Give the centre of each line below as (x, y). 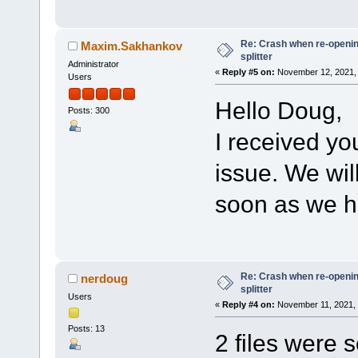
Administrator (93, 64)
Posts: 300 (88, 110)
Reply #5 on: (248, 72)
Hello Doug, (278, 110)
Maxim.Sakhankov (132, 46)
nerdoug (105, 278)
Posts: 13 (86, 329)
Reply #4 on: (248, 304)
